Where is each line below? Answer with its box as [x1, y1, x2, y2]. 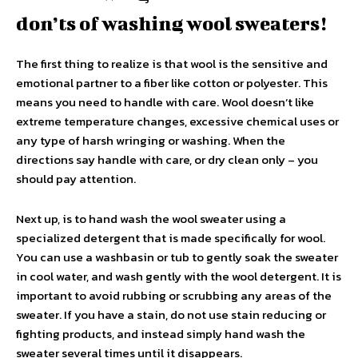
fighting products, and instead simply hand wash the [16, 324, 305, 343]
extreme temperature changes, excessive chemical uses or [16, 112, 339, 130]
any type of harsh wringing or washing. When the [16, 131, 285, 149]
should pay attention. [16, 169, 136, 188]
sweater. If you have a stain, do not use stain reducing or [16, 305, 326, 324]
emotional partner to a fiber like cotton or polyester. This [16, 74, 328, 92]
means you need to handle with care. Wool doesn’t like [16, 93, 314, 111]
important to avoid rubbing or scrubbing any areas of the [16, 286, 332, 304]
